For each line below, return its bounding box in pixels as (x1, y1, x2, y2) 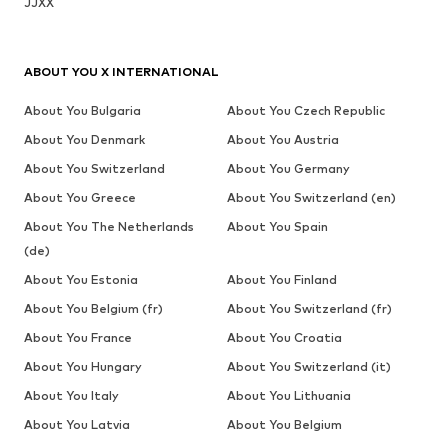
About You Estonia (24, 271, 138, 287)
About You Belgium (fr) (24, 300, 163, 316)
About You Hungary (24, 358, 142, 374)
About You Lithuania (226, 387, 351, 403)
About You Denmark (24, 131, 145, 147)
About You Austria (226, 131, 339, 147)
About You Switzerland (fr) (226, 300, 392, 316)
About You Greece (24, 189, 136, 205)
